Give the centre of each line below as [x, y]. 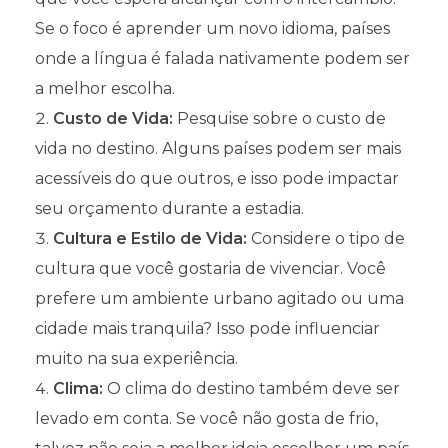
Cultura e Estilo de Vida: [150, 238]
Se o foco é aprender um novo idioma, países [212, 28]
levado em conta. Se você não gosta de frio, [206, 418]
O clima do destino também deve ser [251, 388]
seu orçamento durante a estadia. [169, 208]
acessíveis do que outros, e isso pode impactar [217, 178]
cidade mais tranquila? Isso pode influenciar [207, 328]
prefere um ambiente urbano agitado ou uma [219, 298]
